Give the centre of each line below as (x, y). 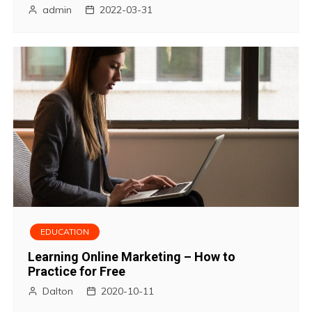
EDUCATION (65, 231)
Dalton (58, 291)
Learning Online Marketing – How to (132, 256)
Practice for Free (77, 271)
